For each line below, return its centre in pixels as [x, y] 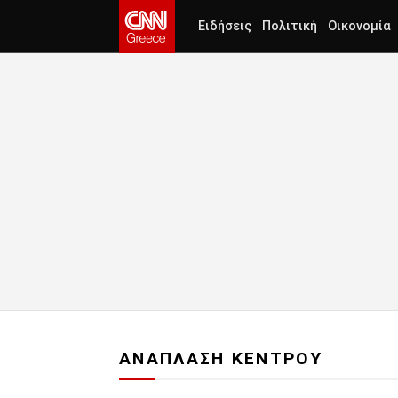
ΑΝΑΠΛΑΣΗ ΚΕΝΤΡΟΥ [221, 359]
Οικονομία [359, 26]
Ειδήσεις [225, 26]
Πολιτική [290, 26]
